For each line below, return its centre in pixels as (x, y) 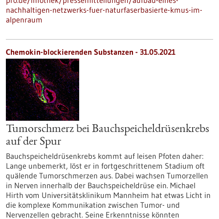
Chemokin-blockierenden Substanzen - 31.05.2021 (91, 52)
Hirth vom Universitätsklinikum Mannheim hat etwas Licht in (108, 195)
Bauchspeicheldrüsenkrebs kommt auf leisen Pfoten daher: (105, 156)
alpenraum (24, 20)
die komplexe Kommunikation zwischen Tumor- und (93, 205)
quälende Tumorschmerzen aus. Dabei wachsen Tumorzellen (107, 175)
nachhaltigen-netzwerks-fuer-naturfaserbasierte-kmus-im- (104, 10)
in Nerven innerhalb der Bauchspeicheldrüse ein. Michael (101, 185)
